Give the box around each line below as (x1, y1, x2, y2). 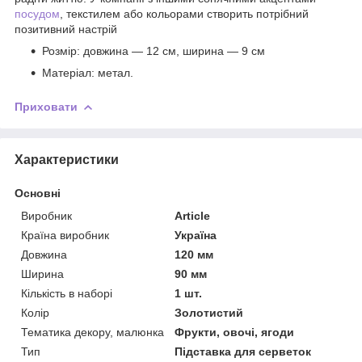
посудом (15, 6, 60, 20)
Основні (15, 186, 61, 200)
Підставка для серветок (175, 344, 312, 358)
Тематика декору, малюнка (21, 325, 164, 339)
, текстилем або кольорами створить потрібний (60, 6, 309, 20)
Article (175, 208, 211, 222)
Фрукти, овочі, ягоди (175, 325, 295, 339)
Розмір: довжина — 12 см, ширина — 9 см (42, 44, 265, 57)
